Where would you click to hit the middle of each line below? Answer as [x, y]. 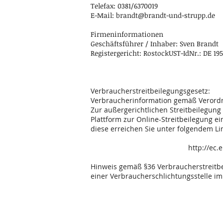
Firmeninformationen [127, 34]
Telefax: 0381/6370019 [124, 6]
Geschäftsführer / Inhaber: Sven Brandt [155, 44]
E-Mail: [103, 15]
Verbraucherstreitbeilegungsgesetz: [150, 91]
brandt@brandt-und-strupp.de [166, 15]
